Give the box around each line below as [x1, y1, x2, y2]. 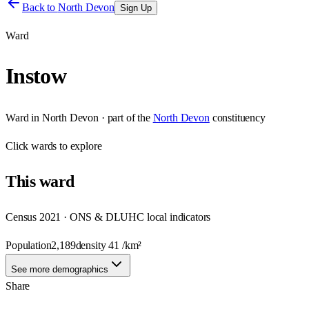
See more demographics [11, 263, 108, 275]
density [75, 239, 109, 251]
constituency [212, 111, 266, 123]
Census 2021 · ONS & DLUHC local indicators [6, 210, 211, 223]
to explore [57, 139, 102, 152]
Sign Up [119, 3, 152, 13]
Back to [22, 1, 58, 13]
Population [6, 239, 52, 251]
